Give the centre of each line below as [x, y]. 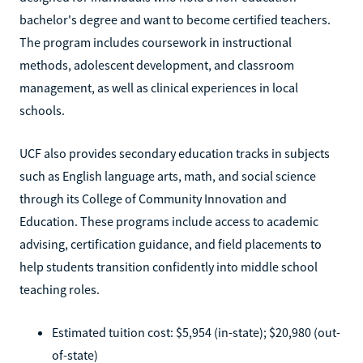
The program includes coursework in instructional [156, 42]
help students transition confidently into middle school [169, 266]
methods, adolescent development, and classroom [157, 64]
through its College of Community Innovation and [153, 198]
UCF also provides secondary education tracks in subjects [175, 153]
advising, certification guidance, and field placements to [171, 243]
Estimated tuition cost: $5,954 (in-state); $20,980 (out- [196, 332]
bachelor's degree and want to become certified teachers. [175, 19]
